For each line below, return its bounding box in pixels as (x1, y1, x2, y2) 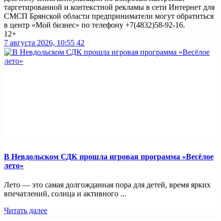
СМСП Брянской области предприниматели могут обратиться (4, 11, 214, 20)
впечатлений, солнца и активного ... (4, 189, 126, 198)
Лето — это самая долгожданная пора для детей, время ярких (4, 181, 211, 189)
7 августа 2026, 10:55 (4, 38, 74, 47)
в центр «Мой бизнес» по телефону (4, 20, 125, 29)
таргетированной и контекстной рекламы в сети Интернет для (4, 2, 215, 11)
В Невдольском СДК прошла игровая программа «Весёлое (4, 152, 214, 161)
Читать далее (4, 206, 47, 215)
